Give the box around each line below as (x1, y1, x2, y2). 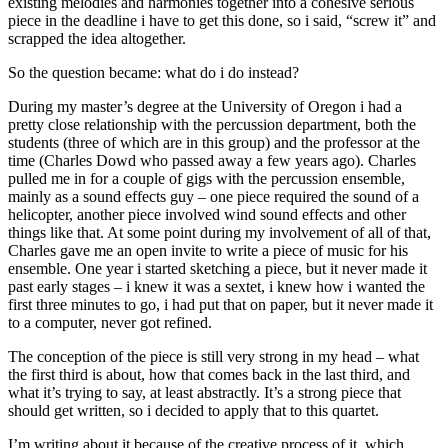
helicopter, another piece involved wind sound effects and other (8, 205, 406, 223)
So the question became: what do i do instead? (8, 63, 299, 81)
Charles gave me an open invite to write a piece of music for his (8, 241, 408, 259)
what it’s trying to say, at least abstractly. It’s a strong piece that (8, 383, 401, 401)
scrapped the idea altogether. (8, 29, 186, 47)
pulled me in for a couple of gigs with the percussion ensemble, (8, 169, 405, 187)
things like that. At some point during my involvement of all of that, (8, 223, 431, 241)
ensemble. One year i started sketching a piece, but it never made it (8, 259, 427, 277)
